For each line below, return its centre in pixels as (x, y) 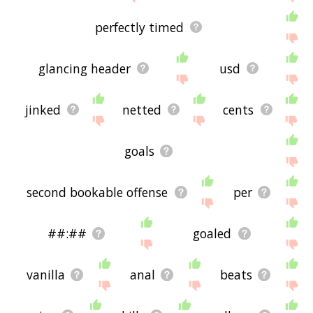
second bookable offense (97, 192)
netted (142, 109)
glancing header (85, 68)
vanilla (46, 274)
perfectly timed (140, 27)
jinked (43, 109)
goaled (212, 233)
